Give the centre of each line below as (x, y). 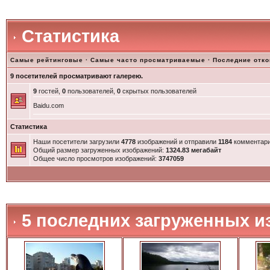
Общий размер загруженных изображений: (99, 150)
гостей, (49, 91)
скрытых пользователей (158, 91)
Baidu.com (48, 105)
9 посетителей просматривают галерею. (76, 76)
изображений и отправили (177, 142)
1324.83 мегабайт (193, 150)
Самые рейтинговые (46, 60)
